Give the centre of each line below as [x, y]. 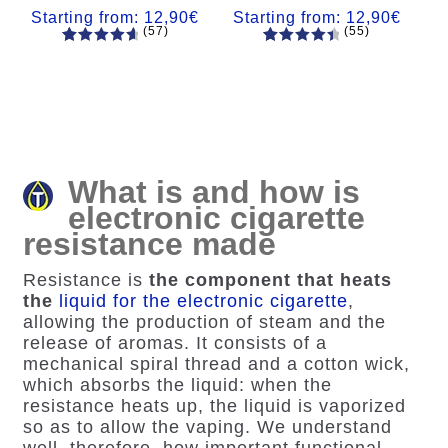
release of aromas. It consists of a [174, 342]
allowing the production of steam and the [204, 321]
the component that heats [270, 279]
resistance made [149, 244]
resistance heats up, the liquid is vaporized [214, 405]
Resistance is [85, 279]
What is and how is [213, 192]
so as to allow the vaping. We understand [207, 426]
